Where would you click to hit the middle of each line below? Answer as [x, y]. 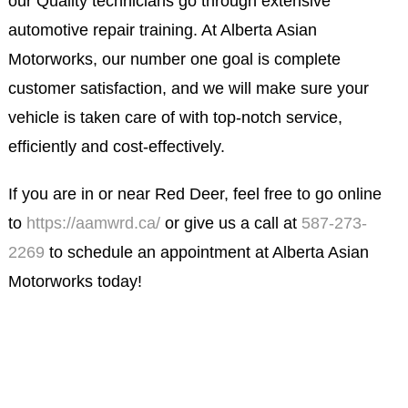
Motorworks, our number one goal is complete [174, 59]
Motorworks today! [75, 281]
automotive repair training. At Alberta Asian [162, 30]
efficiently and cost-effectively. [116, 147]
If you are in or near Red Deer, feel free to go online [194, 194]
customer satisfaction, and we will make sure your [188, 88]
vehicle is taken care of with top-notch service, [175, 117]
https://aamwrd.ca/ [93, 223]
